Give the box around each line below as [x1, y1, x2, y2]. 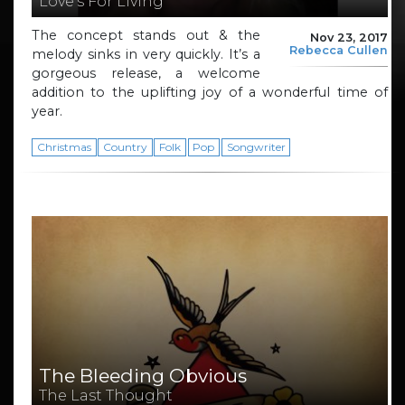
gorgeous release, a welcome [32, 64, 260, 81]
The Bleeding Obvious [39, 364, 247, 388]
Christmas [36, 139, 91, 154]
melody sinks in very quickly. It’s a [32, 45, 260, 62]
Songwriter [226, 139, 286, 154]
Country [102, 139, 147, 154]
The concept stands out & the [32, 26, 260, 43]
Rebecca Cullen [289, 43, 388, 57]
